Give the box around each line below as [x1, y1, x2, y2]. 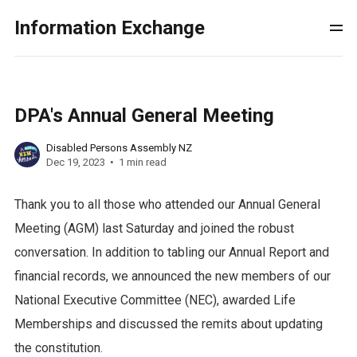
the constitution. [14, 340, 103, 355]
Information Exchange [14, 17, 205, 39]
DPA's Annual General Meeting [14, 104, 274, 127]
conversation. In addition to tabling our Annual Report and [14, 245, 329, 260]
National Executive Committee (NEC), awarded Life [14, 292, 296, 308]
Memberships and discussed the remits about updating [14, 316, 323, 331]
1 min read [118, 155, 167, 168]
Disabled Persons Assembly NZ [45, 141, 192, 154]
